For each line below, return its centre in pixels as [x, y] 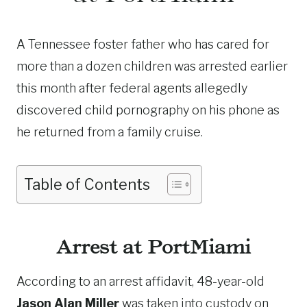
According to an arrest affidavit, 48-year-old [140, 281]
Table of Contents [87, 184]
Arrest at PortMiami [153, 247]
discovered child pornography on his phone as [148, 110]
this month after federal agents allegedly [132, 88]
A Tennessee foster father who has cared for [143, 44]
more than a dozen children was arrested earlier [152, 66]
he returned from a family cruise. [110, 132]
